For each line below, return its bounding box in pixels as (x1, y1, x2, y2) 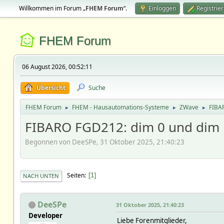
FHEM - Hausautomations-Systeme (71, 103, 169, 111)
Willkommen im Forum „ (18, 4, 85, 12)
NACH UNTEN (22, 171, 59, 179)
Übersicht (36, 83, 65, 92)
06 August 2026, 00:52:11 (21, 62, 92, 71)
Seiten (66, 171, 84, 180)
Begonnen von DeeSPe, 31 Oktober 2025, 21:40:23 (24, 137, 184, 146)
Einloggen (148, 4, 176, 12)
